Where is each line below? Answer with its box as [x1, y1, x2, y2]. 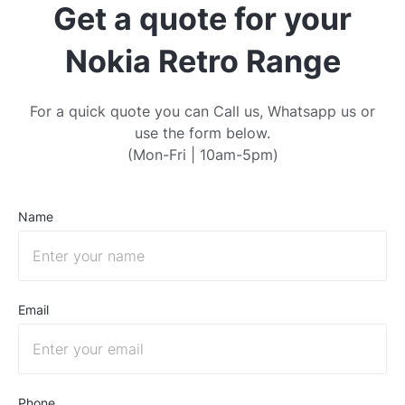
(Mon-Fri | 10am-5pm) [127, 145, 278, 164]
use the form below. [135, 123, 270, 142]
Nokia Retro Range [64, 42, 341, 80]
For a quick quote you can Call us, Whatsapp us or [30, 101, 375, 120]
